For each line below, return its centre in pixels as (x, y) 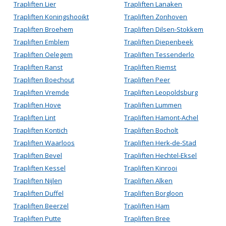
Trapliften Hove (37, 105)
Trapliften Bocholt (151, 130)
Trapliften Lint (35, 118)
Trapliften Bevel (38, 155)
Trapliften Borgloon (154, 193)
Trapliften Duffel (39, 193)
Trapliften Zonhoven (156, 17)
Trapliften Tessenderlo (159, 54)
